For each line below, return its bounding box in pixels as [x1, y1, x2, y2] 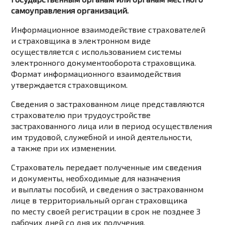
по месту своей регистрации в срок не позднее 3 [11, 206, 201, 216]
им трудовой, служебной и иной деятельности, [11, 132, 192, 142]
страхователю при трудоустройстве [11, 110, 151, 120]
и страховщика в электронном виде [11, 36, 151, 46]
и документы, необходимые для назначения [11, 173, 181, 183]
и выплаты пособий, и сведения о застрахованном [11, 184, 204, 194]
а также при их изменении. [11, 143, 117, 153]
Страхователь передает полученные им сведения [11, 162, 202, 172]
